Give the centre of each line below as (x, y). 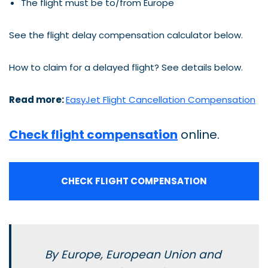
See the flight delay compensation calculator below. (126, 35)
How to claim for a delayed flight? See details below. (126, 67)
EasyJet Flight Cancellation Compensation (161, 99)
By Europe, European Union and (133, 254)
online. (199, 134)
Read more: (37, 99)
